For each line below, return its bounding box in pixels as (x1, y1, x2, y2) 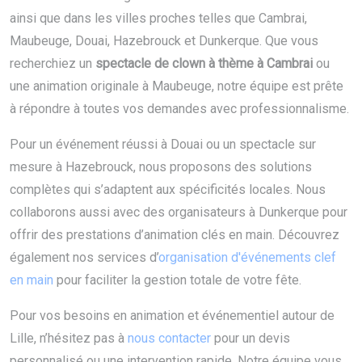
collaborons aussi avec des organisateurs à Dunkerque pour (10, 204, 347, 221)
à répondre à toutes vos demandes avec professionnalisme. (10, 101, 349, 117)
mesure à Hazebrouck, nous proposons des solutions (10, 159, 312, 175)
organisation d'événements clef (158, 250, 336, 266)
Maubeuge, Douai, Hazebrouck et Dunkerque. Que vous (10, 33, 318, 49)
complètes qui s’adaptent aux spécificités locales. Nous (10, 182, 326, 198)
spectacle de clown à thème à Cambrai (95, 56, 313, 72)
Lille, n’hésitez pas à (10, 330, 128, 347)
